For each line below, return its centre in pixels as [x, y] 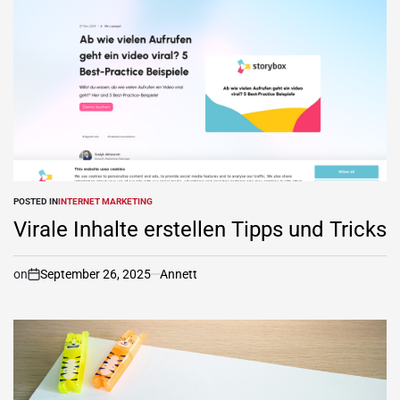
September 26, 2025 [96, 274]
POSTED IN [36, 201]
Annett [179, 274]
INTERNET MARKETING [105, 201]
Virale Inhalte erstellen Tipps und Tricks [200, 229]
